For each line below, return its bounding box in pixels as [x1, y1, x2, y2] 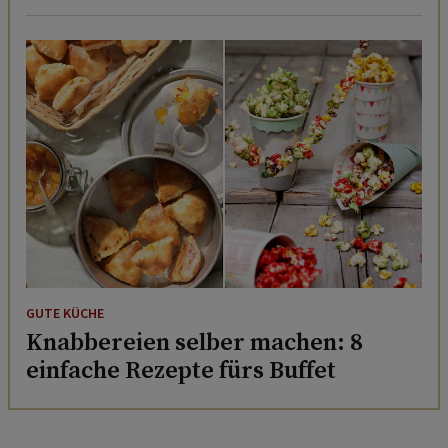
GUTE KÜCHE [26, 303, 104, 324]
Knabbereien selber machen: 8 [26, 324, 362, 358]
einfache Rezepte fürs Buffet [26, 352, 336, 386]
